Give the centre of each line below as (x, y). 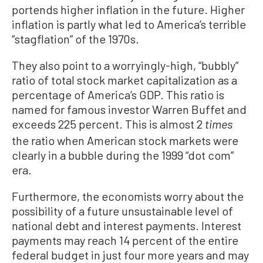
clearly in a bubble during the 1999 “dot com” (123, 155)
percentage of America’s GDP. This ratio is (118, 94)
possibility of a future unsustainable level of (122, 210)
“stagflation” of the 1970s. (75, 38)
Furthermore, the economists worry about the (128, 196)
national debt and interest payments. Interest (127, 225)
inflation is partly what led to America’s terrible (129, 24)
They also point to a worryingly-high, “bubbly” (125, 65)
